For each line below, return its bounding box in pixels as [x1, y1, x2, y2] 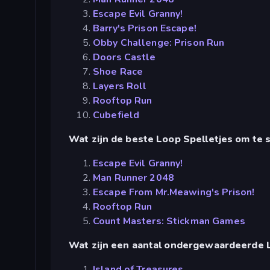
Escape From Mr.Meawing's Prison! [93, 185, 255, 199]
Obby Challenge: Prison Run [93, 36, 225, 49]
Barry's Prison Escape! [93, 21, 196, 35]
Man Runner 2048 [93, 171, 174, 184]
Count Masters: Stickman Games [93, 214, 245, 228]
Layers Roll [93, 79, 147, 93]
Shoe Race [93, 64, 143, 78]
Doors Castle [93, 50, 156, 64]
